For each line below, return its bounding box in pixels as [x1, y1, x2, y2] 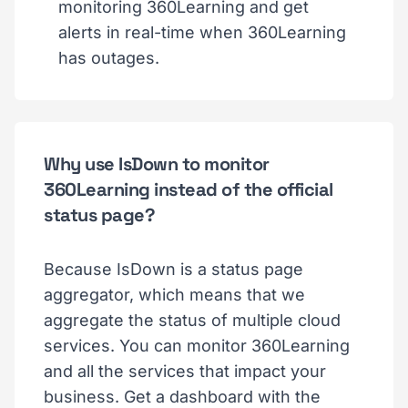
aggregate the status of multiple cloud [44, 311, 341, 330]
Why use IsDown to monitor [44, 152, 270, 176]
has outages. [58, 48, 159, 67]
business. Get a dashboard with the [44, 387, 321, 406]
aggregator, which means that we [44, 285, 305, 304]
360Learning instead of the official [44, 178, 333, 201]
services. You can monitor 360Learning [44, 336, 350, 355]
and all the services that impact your [44, 362, 326, 381]
